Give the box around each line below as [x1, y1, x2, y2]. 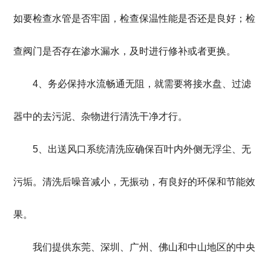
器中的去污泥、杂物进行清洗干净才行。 [13, 111, 188, 122]
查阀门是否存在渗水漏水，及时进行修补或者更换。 [13, 46, 237, 57]
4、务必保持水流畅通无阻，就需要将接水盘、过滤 [13, 79, 252, 90]
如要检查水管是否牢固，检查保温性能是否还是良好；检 [13, 13, 256, 24]
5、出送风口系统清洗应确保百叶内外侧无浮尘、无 [13, 144, 252, 155]
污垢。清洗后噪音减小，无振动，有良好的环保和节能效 [13, 177, 256, 188]
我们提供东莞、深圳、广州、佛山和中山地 [13, 242, 217, 253]
